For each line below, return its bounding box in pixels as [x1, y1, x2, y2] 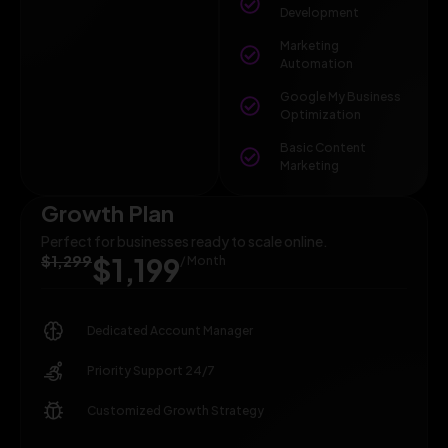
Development [279, 4, 359, 20]
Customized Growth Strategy [87, 403, 265, 419]
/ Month [180, 252, 226, 268]
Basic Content [279, 139, 366, 155]
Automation [279, 55, 353, 71]
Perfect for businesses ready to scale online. [41, 231, 328, 250]
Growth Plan [41, 198, 174, 227]
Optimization [279, 106, 361, 122]
